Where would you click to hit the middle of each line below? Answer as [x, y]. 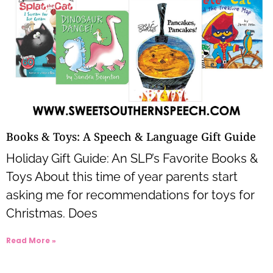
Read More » [31, 240]
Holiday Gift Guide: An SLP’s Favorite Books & [132, 158]
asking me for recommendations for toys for [130, 195]
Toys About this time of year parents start [122, 176]
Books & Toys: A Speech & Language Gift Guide [131, 136]
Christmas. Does [52, 213]
